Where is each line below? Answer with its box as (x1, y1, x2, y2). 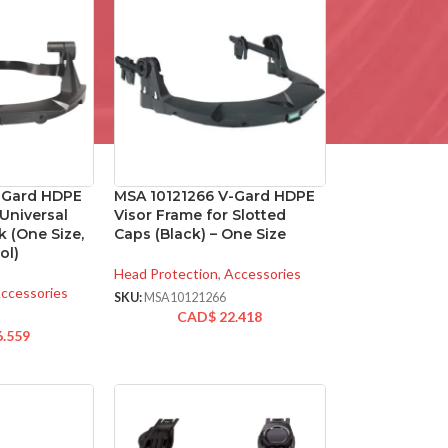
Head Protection (113, 265, 218, 283)
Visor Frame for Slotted (113, 206, 286, 225)
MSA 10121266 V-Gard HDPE (113, 187, 315, 206)
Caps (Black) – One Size (113, 225, 286, 244)
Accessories (223, 265, 301, 283)
